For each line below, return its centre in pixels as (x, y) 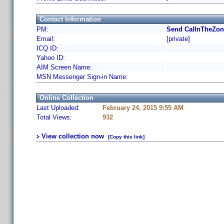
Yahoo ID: (51, 58)
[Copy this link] (126, 137)
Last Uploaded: (58, 108)
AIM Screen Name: (64, 67)
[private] (178, 39)
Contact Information (70, 19)
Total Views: (54, 117)
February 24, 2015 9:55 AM (143, 108)
